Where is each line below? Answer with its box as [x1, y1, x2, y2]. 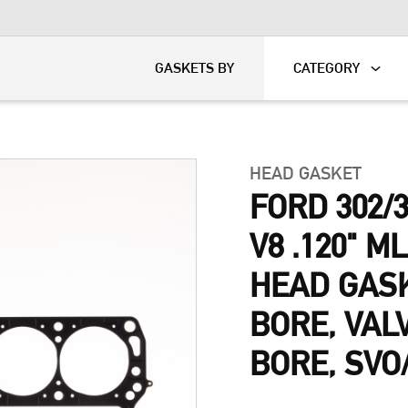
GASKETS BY [155, 59, 235, 76]
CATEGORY [293, 59, 361, 76]
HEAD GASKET [250, 162, 366, 184]
